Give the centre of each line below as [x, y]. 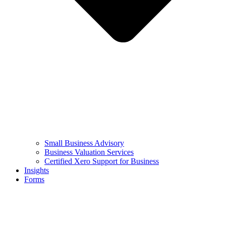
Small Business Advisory [84, 143]
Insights [37, 170]
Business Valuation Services [89, 152]
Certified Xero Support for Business [102, 161]
